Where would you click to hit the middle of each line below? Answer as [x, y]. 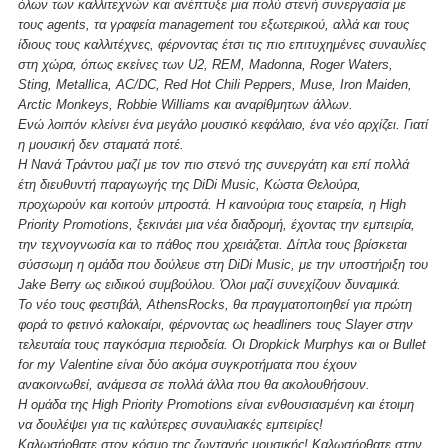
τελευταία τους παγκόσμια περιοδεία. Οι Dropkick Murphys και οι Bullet [222, 344]
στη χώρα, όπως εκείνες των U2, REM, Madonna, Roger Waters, [205, 64]
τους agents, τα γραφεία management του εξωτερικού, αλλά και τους [213, 24]
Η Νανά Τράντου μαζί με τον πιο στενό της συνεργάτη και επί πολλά [213, 164]
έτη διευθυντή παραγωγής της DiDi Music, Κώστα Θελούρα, [189, 184]
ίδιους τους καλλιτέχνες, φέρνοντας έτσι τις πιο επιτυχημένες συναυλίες [222, 44]
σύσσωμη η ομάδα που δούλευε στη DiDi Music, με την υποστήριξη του [223, 264]
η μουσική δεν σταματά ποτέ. [101, 144]
